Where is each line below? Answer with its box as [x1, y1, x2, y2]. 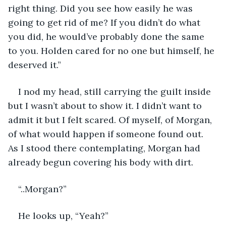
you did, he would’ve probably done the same [8, 30, 207, 42]
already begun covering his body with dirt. [8, 156, 196, 168]
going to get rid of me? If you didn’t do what [8, 16, 203, 28]
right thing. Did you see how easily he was [8, 2, 195, 14]
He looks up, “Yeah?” [18, 209, 108, 221]
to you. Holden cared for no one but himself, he [8, 44, 217, 56]
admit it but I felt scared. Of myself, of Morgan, [8, 114, 214, 126]
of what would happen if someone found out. [8, 128, 206, 140]
